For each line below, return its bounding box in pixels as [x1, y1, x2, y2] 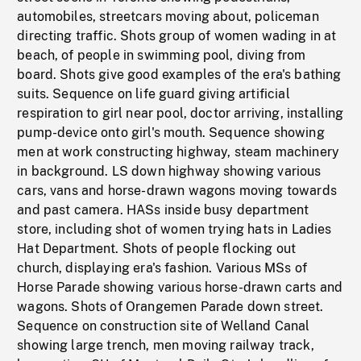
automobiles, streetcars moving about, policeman [17, 9, 319, 25]
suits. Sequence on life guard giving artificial [17, 86, 290, 102]
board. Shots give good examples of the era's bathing [17, 67, 342, 83]
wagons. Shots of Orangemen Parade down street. [17, 299, 324, 315]
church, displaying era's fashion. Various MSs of [17, 260, 307, 276]
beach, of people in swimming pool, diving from [17, 48, 306, 64]
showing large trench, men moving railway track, [17, 338, 314, 354]
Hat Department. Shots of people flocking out [17, 241, 297, 257]
